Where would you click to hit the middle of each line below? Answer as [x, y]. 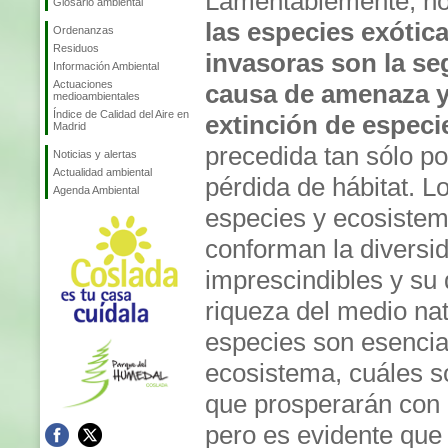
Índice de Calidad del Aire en [121, 114]
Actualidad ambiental [102, 172]
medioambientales [96, 96]
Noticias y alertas [95, 154]
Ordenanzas [83, 30]
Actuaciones [83, 84]
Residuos [76, 48]
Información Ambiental [106, 66]
